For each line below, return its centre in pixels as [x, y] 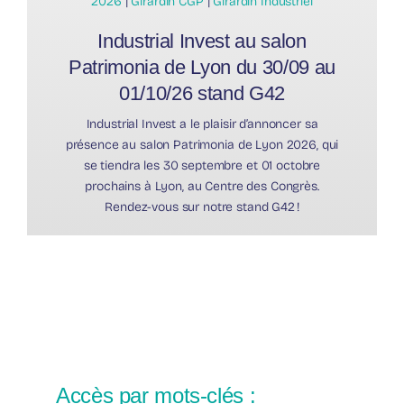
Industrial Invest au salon [202, 41]
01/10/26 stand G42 [202, 94]
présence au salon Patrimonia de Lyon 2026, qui [202, 145]
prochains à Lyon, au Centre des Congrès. [202, 187]
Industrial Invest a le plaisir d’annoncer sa [202, 124]
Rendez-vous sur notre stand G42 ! [202, 207]
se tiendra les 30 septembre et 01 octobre [202, 166]
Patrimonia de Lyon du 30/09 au [202, 68]
